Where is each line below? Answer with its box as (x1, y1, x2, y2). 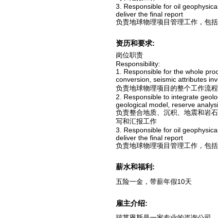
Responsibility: (116, 60, 160, 68)
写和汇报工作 (116, 117, 157, 125)
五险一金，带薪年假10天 (116, 178, 192, 185)
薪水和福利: (116, 163, 157, 171)
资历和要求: (116, 39, 157, 47)
